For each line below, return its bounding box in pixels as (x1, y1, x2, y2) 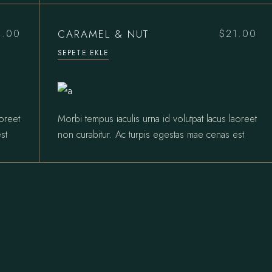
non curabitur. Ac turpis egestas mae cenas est (57, 127, 244, 141)
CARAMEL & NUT (57, 26, 149, 41)
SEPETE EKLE (57, 47, 109, 58)
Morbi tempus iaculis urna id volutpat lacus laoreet (57, 112, 257, 126)
